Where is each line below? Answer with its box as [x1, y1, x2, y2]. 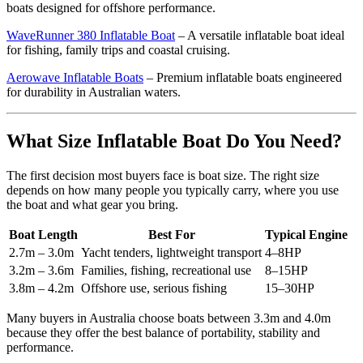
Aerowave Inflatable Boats [6, 70, 143, 85]
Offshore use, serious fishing [81, 281, 227, 296]
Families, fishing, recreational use [81, 263, 251, 278]
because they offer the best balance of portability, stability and [6, 326, 320, 340]
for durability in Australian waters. [6, 85, 181, 100]
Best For [147, 228, 195, 242]
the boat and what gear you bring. [6, 198, 178, 212]
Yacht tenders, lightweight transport [81, 246, 262, 260]
